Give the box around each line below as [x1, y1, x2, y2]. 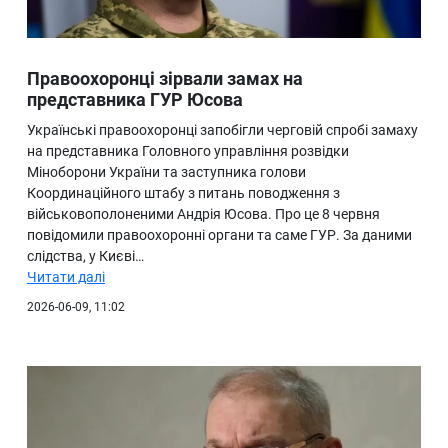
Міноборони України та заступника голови [27, 164, 306, 181]
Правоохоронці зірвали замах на [27, 68, 303, 90]
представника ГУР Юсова [27, 89, 243, 111]
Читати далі [27, 269, 105, 286]
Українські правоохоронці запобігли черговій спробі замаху [27, 122, 418, 139]
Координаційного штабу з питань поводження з [27, 185, 340, 202]
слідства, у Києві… [27, 248, 144, 265]
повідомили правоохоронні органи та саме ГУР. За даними [27, 227, 412, 244]
